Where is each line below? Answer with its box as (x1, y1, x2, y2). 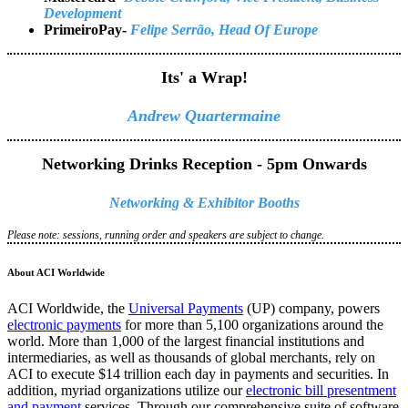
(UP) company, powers (243, 300, 380, 316)
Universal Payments (128, 300, 243, 316)
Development (44, 5, 121, 22)
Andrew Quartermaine (127, 107, 280, 126)
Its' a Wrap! (160, 68, 248, 87)
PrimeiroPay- (44, 22, 130, 38)
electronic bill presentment (246, 382, 396, 398)
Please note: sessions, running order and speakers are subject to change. (7, 228, 324, 241)
